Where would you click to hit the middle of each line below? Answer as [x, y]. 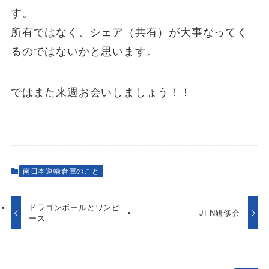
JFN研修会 [220, 213]
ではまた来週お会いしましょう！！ [101, 93]
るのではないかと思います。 [84, 52]
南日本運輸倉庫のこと [61, 171]
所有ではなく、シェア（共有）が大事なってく [129, 33]
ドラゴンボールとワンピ [75, 207]
